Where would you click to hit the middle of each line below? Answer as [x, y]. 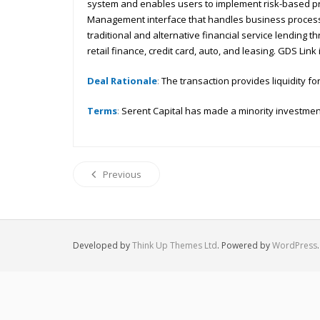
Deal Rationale [122, 81]
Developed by [102, 245]
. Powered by [245, 245]
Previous [122, 174]
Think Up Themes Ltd [175, 245]
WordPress [295, 245]
